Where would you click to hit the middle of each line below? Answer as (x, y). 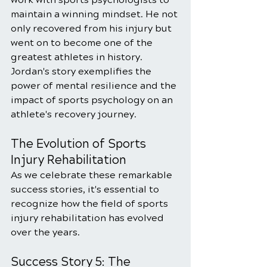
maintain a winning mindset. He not (95, 14)
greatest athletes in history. (78, 57)
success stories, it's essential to (86, 189)
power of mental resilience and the (95, 86)
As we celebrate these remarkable (93, 175)
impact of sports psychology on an (93, 100)
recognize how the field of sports (91, 204)
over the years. (46, 232)
